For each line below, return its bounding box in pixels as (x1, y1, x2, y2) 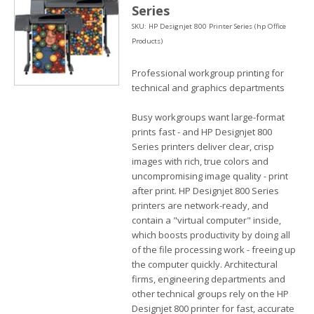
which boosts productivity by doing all (132, 228, 290, 241)
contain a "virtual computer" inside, (132, 214, 281, 226)
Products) (132, 36, 163, 46)
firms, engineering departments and (132, 273, 285, 285)
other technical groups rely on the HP (132, 287, 289, 300)
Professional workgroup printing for (132, 67, 284, 79)
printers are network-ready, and (132, 199, 268, 212)
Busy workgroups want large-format (132, 111, 285, 123)
